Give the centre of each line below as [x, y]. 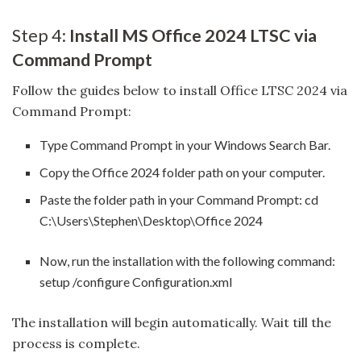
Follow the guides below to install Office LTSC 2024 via [180, 91]
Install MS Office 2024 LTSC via [193, 35]
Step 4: [41, 35]
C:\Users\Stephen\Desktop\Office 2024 [151, 221]
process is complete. [76, 344]
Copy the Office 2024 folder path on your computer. [183, 172]
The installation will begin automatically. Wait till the [172, 323]
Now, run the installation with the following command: [188, 261]
